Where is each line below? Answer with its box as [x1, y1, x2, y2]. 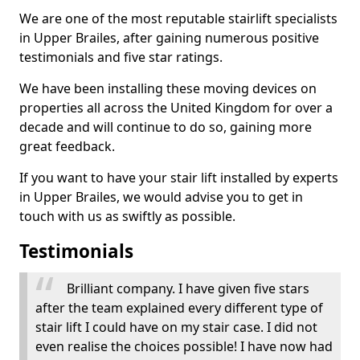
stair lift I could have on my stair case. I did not [35, 318, 317, 336]
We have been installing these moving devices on [19, 80, 317, 97]
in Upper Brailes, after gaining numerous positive [19, 29, 319, 47]
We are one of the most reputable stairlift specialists [19, 10, 337, 27]
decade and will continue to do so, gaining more [19, 118, 312, 136]
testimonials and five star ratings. [19, 48, 223, 66]
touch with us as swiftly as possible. [19, 207, 235, 225]
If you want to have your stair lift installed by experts [19, 169, 338, 186]
